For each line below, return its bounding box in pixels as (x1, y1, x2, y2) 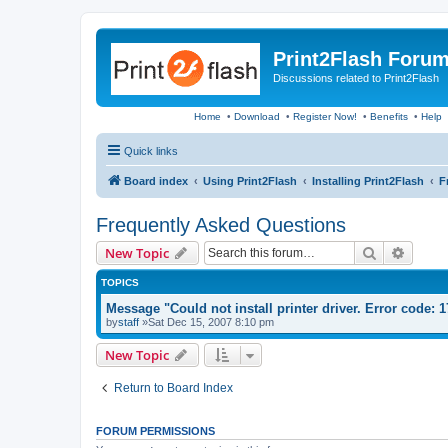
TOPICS (101, 276, 139, 288)
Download (233, 110, 280, 122)
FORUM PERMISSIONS (96, 424, 215, 437)
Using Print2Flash (203, 174, 297, 187)
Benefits (369, 110, 408, 122)
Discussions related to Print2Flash (273, 72, 439, 84)
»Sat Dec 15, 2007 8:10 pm (139, 315, 274, 328)
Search (377, 242, 419, 261)
